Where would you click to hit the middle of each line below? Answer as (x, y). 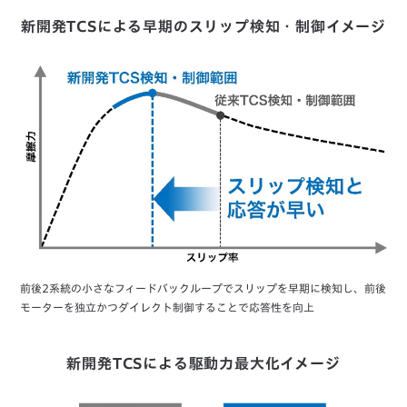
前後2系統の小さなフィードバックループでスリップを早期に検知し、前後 (203, 288)
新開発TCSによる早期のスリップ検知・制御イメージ (203, 27)
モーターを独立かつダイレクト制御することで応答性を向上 (168, 308)
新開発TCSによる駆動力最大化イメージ (203, 364)
